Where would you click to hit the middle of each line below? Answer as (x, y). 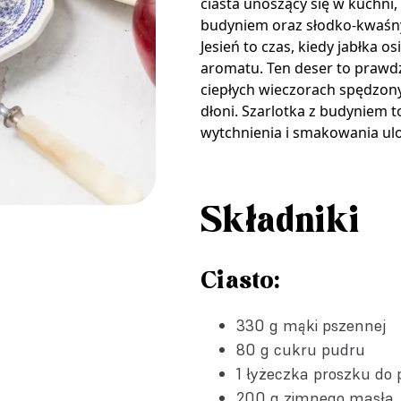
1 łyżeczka (275, 374)
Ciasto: (240, 281)
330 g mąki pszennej (311, 325)
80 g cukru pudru (301, 350)
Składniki (280, 222)
